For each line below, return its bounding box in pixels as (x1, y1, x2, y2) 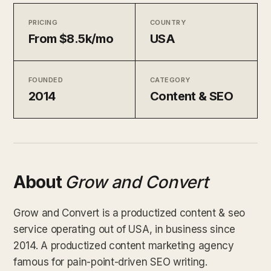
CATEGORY (150, 75, 191, 84)
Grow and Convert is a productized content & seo (13, 206, 245, 219)
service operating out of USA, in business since (13, 223, 235, 235)
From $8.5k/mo (28, 31, 114, 46)
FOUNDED (28, 75, 64, 84)
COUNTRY (150, 18, 186, 27)
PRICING (28, 18, 58, 27)
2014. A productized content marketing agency (13, 239, 234, 252)
